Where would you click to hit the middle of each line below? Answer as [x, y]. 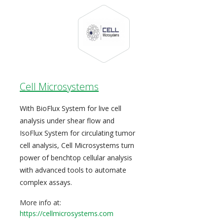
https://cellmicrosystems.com [67, 213]
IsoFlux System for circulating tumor [77, 133]
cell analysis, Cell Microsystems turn [77, 145]
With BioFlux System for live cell [71, 108]
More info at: [40, 203]
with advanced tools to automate [73, 170]
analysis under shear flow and [67, 121]
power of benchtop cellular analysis [76, 158]
